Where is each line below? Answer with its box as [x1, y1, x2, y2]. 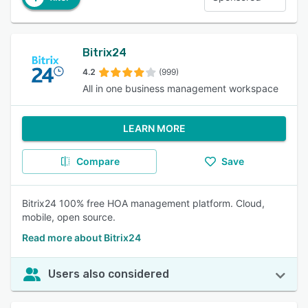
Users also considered [48, 267, 169, 280]
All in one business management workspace [82, 82, 278, 94]
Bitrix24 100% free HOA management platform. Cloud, [22, 197, 265, 209]
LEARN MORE [122, 122, 186, 134]
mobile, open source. [22, 211, 115, 223]
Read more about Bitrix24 [22, 232, 141, 243]
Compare [76, 155, 120, 167]
